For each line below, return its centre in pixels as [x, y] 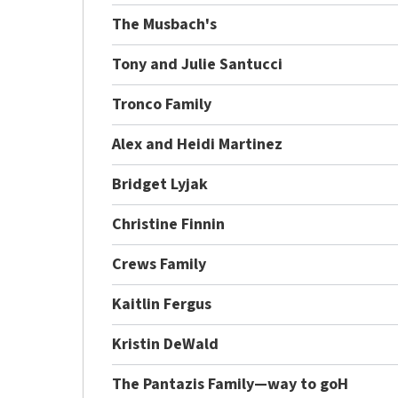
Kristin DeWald [166, 344]
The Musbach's [165, 24]
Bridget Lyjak [160, 184]
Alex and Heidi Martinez [198, 144]
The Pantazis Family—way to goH [231, 384]
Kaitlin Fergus [162, 304]
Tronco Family [162, 104]
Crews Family [159, 264]
